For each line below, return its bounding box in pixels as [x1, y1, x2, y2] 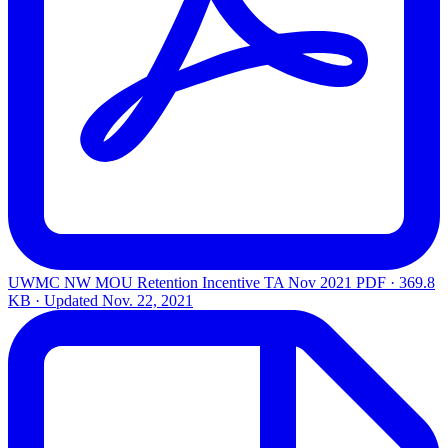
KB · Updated [8, 291, 102, 309]
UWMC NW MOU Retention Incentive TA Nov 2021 [8, 273, 352, 291]
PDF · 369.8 [356, 273, 435, 291]
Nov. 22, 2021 [102, 291, 193, 309]
